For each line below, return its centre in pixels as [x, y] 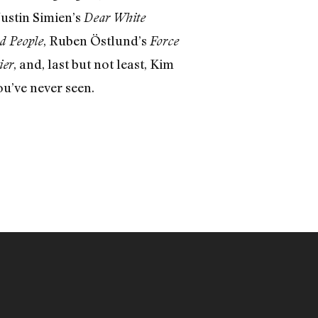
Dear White [114, 18]
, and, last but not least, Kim [93, 64]
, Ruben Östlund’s [96, 41]
